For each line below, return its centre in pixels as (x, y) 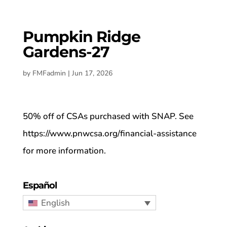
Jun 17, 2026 (92, 73)
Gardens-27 (66, 52)
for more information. (64, 151)
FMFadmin (49, 73)
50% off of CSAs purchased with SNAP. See (108, 116)
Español (40, 185)
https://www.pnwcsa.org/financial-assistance (109, 134)
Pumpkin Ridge (81, 37)
